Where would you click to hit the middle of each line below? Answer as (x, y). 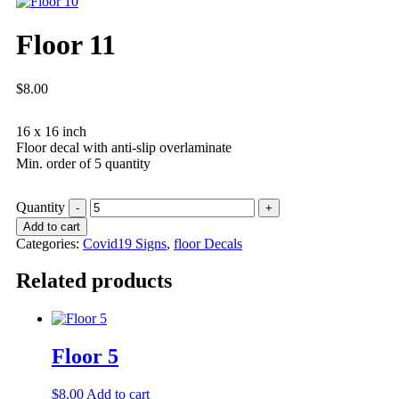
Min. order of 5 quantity (83, 163)
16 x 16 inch (51, 131)
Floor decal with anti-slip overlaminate (124, 147)
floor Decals (208, 243)
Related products (94, 281)
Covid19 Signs (125, 243)
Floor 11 (66, 45)
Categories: (49, 243)
